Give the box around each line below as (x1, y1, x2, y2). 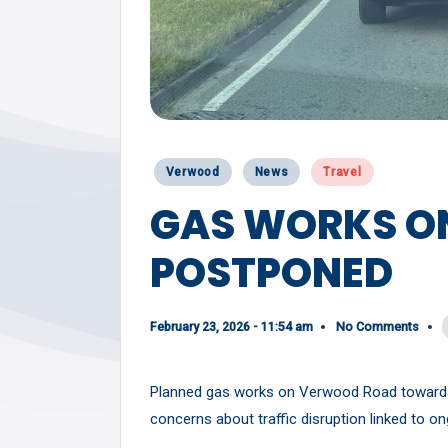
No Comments (335, 318, 419, 334)
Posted (148, 160, 199, 179)
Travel (323, 164, 362, 179)
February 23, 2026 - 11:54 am (149, 318, 313, 334)
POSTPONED (149, 245, 393, 302)
